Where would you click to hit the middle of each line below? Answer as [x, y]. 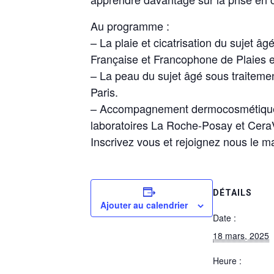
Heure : [227, 261]
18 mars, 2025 [241, 235]
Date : [224, 218]
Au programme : [130, 26]
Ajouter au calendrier [144, 205]
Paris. [104, 92]
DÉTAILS [232, 193]
